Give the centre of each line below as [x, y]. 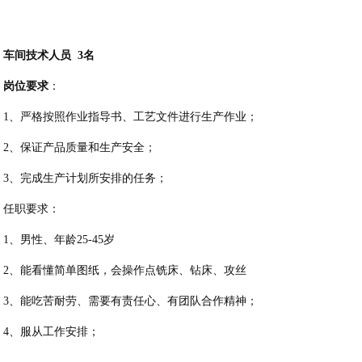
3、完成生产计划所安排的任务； [86, 179]
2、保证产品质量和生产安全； [80, 148]
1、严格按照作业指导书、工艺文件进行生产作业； [131, 117]
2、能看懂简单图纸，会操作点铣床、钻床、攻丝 [125, 271]
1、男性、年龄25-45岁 [59, 240]
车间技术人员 [38, 56]
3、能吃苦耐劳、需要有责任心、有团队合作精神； [131, 301]
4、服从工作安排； [52, 332]
